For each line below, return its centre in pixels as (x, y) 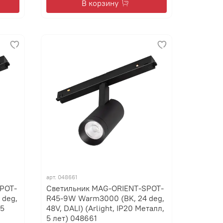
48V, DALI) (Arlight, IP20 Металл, (106, 208)
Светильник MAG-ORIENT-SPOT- (105, 188)
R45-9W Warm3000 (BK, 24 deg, (106, 198)
